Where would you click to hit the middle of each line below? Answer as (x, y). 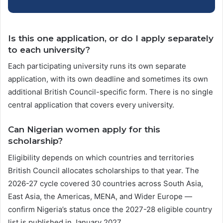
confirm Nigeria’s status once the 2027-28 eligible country (110, 209)
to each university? (49, 50)
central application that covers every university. (91, 105)
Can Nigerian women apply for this (84, 130)
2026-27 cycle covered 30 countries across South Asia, (106, 183)
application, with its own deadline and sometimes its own (108, 79)
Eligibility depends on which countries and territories (101, 157)
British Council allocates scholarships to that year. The (104, 170)
